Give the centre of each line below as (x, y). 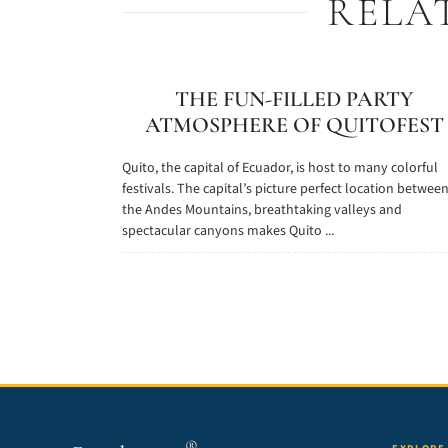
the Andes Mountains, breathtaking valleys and (262, 210)
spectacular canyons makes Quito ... (228, 231)
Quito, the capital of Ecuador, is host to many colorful (280, 168)
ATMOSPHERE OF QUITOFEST (294, 125)
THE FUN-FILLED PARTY (294, 99)
